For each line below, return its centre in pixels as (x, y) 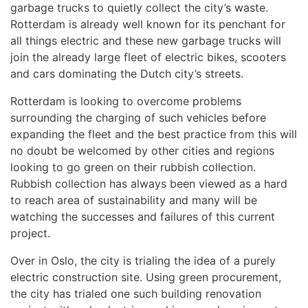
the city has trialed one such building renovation (136, 294)
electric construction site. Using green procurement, (146, 277)
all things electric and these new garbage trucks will (146, 41)
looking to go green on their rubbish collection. (133, 167)
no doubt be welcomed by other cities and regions (142, 151)
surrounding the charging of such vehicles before (138, 118)
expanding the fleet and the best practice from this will (154, 134)
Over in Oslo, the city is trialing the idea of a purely (143, 261)
